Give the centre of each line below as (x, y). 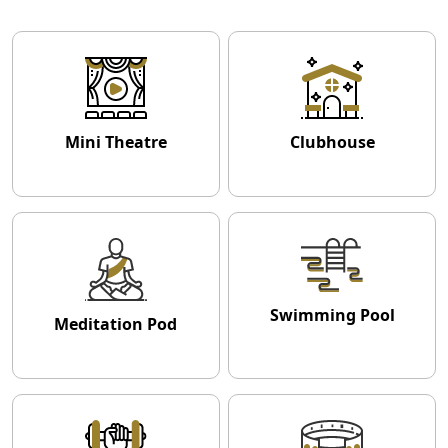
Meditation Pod (116, 324)
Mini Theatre (115, 142)
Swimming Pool (332, 314)
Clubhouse (332, 142)
